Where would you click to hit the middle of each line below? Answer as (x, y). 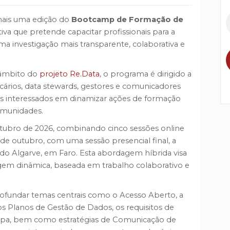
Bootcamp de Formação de (127, 20)
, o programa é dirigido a (146, 74)
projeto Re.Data (70, 74)
